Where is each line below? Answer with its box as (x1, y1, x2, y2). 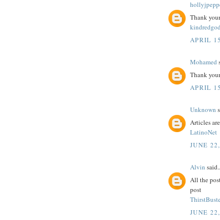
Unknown (190, 105, 216, 114)
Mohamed (190, 57, 217, 66)
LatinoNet (190, 128, 217, 137)
